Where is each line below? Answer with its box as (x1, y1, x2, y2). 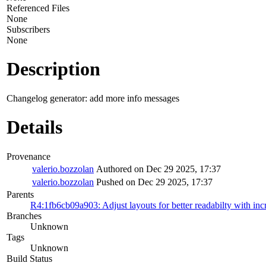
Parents (7, 189, 34, 199)
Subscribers (7, 24, 50, 34)
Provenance (7, 151, 50, 161)
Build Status (7, 253, 52, 264)
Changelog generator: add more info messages (7, 93, 179, 103)
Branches (7, 210, 42, 221)
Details (7, 116, 62, 138)
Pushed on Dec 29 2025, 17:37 (96, 176, 213, 187)
